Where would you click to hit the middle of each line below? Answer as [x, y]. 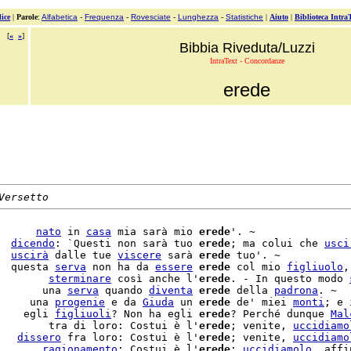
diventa [171, 290]
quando [124, 290]
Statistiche [244, 17]
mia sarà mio [155, 232]
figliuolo [315, 267]
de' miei [262, 302]
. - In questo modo [290, 279]
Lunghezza [198, 17]
